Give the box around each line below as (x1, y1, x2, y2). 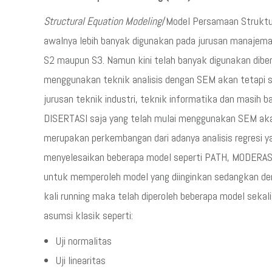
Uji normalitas (56, 234, 112, 248)
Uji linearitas (56, 253, 106, 267)
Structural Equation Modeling (44, 14, 161, 28)
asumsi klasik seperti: (44, 208, 133, 222)
